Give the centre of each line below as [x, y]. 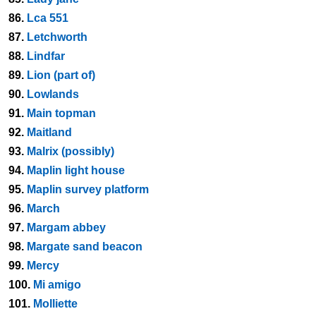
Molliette [55, 304]
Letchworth [57, 37]
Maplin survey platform [88, 189]
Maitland [49, 132]
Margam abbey [66, 227]
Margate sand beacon [85, 247]
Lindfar [46, 56]
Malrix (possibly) [71, 151]
